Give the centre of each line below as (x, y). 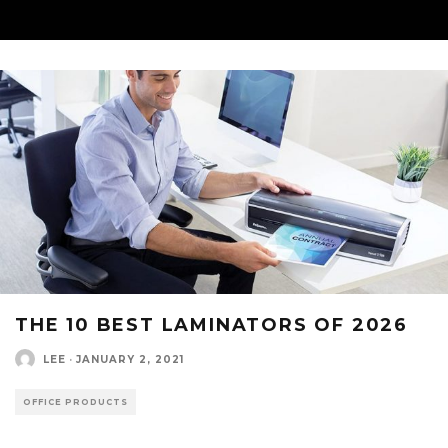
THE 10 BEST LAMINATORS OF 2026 (211, 325)
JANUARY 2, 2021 (130, 359)
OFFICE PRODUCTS (75, 402)
